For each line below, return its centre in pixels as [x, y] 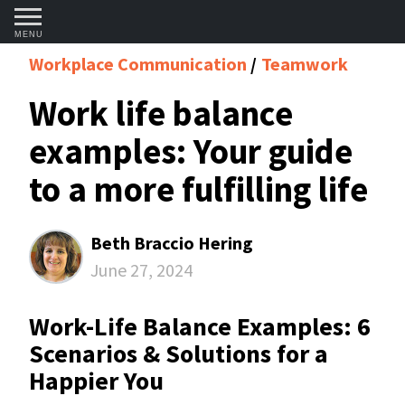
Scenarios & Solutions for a [179, 353]
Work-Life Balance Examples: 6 [200, 326]
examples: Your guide [191, 151]
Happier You [96, 381]
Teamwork [305, 64]
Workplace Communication [140, 64]
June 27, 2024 [141, 270]
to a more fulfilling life [198, 189]
